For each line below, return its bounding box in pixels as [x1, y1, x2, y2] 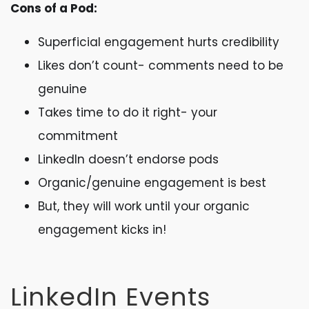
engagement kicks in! [38, 221, 166, 238]
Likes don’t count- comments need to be [38, 57, 283, 74]
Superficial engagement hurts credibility [38, 34, 279, 50]
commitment [38, 128, 118, 144]
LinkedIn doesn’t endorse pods [38, 151, 219, 168]
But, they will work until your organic [38, 198, 250, 215]
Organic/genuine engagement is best [38, 175, 266, 191]
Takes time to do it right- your [38, 104, 217, 121]
